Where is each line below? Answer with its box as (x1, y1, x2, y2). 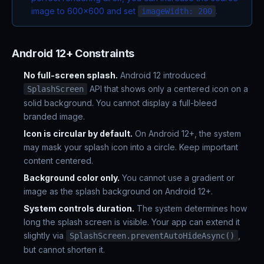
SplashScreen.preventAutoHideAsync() (70, 231, 235, 240)
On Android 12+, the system (133, 128, 241, 138)
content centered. (24, 156, 93, 166)
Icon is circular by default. (24, 128, 133, 138)
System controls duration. (24, 203, 134, 213)
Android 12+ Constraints (12, 47, 135, 60)
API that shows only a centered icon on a (87, 84, 248, 94)
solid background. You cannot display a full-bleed (24, 98, 217, 108)
